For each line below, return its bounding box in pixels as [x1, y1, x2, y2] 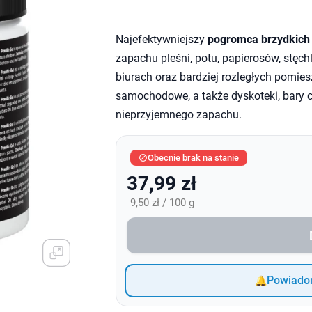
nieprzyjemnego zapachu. [115, 108, 242, 121]
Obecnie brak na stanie [147, 153, 239, 163]
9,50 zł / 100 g [130, 196, 194, 209]
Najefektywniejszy [115, 33, 208, 46]
